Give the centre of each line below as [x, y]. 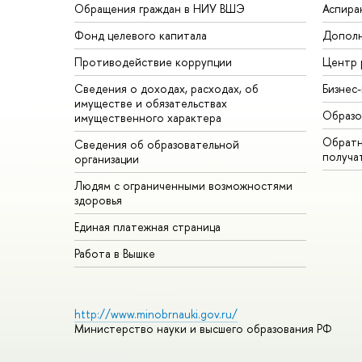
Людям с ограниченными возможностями [183, 185]
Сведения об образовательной [157, 144]
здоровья [98, 200]
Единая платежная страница [147, 226]
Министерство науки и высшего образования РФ [203, 328]
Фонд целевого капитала [141, 35]
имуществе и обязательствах [151, 103]
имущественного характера [148, 117]
